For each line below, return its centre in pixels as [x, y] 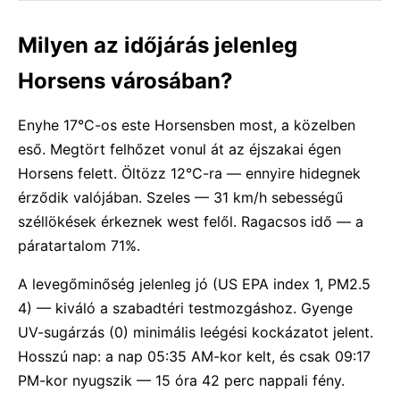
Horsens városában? [125, 81]
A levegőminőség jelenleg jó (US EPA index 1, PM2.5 [194, 284]
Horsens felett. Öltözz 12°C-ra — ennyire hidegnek [189, 173]
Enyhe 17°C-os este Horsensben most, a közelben [187, 125]
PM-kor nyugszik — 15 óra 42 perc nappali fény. [181, 380]
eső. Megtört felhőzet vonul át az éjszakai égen [179, 149]
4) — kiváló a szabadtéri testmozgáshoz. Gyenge [185, 308]
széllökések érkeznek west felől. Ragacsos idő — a [191, 221]
